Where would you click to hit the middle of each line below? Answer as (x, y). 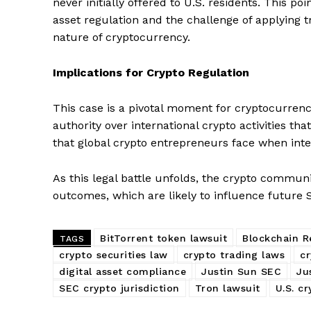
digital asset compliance (123, 271)
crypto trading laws (234, 254)
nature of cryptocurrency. (121, 37)
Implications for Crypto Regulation (151, 72)
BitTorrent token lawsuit (163, 238)
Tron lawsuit (227, 288)
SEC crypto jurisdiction (119, 288)
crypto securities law (114, 254)
